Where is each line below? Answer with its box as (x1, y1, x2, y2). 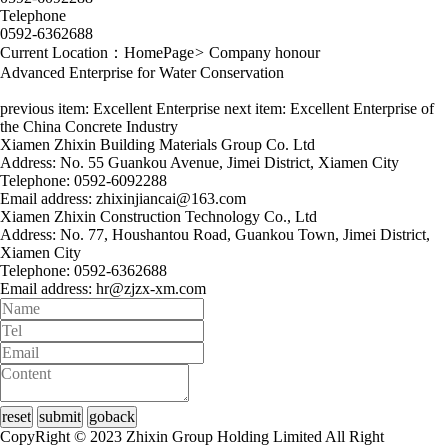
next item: (224, 100, 290, 117)
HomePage (124, 44, 194, 61)
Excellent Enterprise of (290, 100, 434, 117)
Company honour (209, 44, 320, 61)
